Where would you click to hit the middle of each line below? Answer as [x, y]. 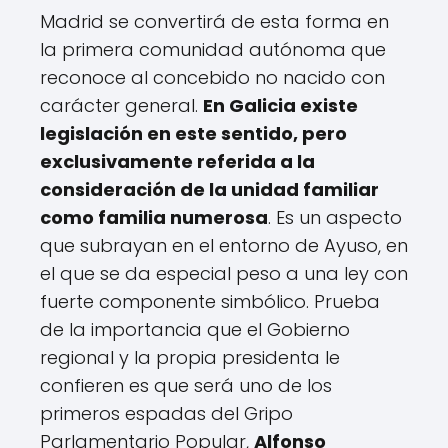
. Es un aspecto [335, 218]
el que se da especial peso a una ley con [224, 274]
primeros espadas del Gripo [166, 414]
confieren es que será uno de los [186, 386]
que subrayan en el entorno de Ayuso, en [224, 246]
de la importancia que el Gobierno [195, 330]
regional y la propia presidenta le [190, 358]
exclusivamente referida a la [177, 162]
